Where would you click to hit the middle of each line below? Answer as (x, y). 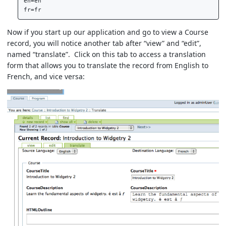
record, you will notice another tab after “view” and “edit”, (104, 43)
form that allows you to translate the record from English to (108, 66)
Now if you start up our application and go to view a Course (108, 32)
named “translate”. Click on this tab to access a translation (106, 54)
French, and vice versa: (46, 77)
